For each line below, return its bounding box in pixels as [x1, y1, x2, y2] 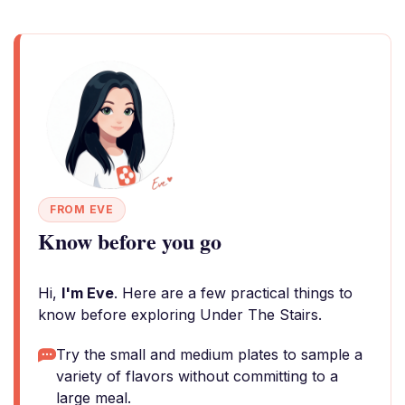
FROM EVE [50, 202, 114, 216]
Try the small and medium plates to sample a [56, 345, 363, 363]
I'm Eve [61, 284, 114, 302]
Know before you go [38, 225, 221, 257]
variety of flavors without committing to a [56, 367, 338, 385]
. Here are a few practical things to [114, 284, 353, 302]
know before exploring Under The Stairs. [38, 306, 322, 324]
